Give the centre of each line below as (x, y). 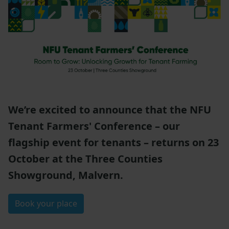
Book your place (46, 204)
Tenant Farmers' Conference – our (94, 126)
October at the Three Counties (85, 159)
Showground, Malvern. (66, 175)
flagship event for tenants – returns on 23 (113, 143)
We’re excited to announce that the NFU (110, 110)
